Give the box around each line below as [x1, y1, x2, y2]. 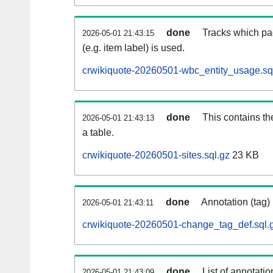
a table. [82, 127, 114, 138]
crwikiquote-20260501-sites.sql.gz [82, 150, 230, 161]
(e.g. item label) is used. [82, 43, 185, 54]
